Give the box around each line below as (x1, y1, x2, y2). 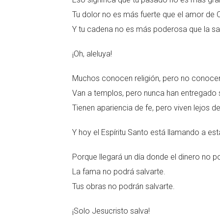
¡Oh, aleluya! (72, 49, 112, 58)
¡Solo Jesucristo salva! (72, 206, 150, 216)
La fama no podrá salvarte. (72, 167, 165, 176)
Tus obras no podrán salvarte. (72, 182, 175, 191)
